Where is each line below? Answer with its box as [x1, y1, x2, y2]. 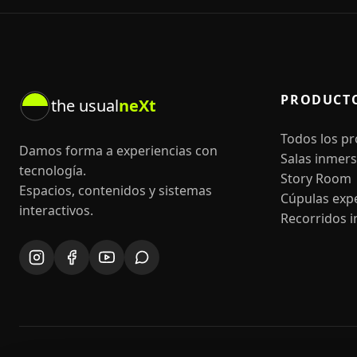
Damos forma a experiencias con [19, 142, 218, 159]
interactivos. [19, 202, 93, 219]
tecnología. [19, 162, 86, 179]
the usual [51, 95, 119, 116]
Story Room [280, 170, 352, 187]
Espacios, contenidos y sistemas [19, 182, 212, 199]
